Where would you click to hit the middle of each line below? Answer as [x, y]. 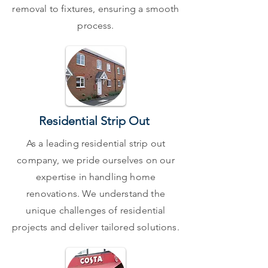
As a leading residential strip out [96, 143]
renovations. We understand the [96, 194]
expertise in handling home [96, 177]
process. [96, 25]
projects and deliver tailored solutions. [96, 227]
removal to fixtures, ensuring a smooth [96, 9]
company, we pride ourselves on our [96, 160]
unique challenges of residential [96, 210]
